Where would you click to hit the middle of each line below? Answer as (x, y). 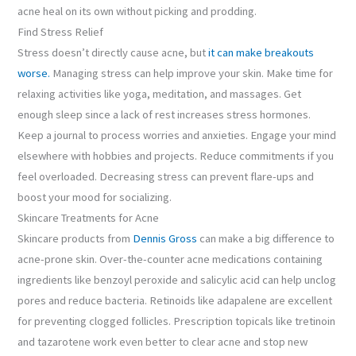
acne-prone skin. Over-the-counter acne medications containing (170, 259)
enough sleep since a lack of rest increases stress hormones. (164, 115)
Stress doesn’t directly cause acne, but (113, 53)
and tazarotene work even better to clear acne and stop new (163, 342)
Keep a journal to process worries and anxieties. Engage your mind (177, 135)
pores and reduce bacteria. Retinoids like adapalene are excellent (175, 301)
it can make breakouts (261, 53)
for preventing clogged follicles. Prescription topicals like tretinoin (177, 321)
